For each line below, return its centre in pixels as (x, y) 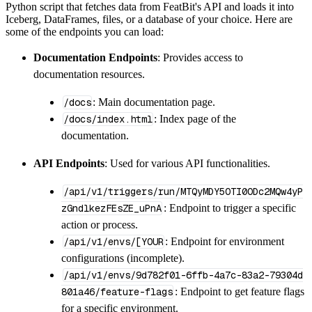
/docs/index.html (108, 119)
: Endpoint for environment (225, 241)
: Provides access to (200, 57)
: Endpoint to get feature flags (239, 291)
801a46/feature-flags (117, 291)
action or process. (100, 224)
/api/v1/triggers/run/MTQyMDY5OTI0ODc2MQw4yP (183, 191)
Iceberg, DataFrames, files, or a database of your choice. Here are (149, 19)
